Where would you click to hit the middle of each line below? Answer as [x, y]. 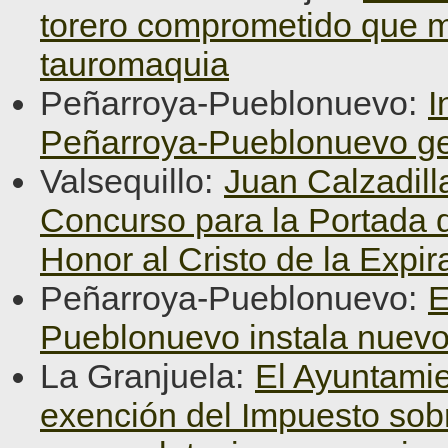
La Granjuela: [146, 376]
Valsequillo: [131, 181]
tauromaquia [134, 64]
